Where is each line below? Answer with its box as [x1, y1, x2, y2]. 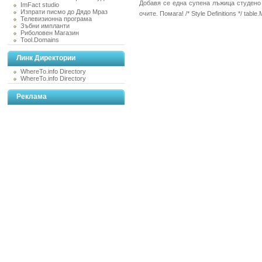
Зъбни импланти [20, 22, 70, 29]
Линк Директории [16, 54, 75, 62]
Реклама [16, 92, 47, 101]
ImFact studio [20, 1, 59, 8]
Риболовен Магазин [20, 29, 79, 36]
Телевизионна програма [20, 15, 92, 22]
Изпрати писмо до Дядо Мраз [20, 8, 108, 15]
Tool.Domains [20, 36, 59, 43]
